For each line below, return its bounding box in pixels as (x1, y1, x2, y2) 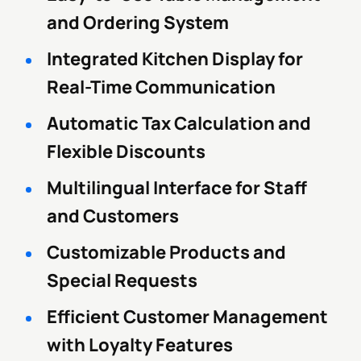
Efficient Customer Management (47, 305, 328, 329)
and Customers (47, 204, 179, 228)
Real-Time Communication (47, 75, 276, 99)
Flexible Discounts (47, 139, 205, 164)
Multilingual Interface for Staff (47, 176, 307, 200)
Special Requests (47, 268, 197, 293)
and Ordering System (47, 10, 229, 35)
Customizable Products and (47, 240, 286, 264)
